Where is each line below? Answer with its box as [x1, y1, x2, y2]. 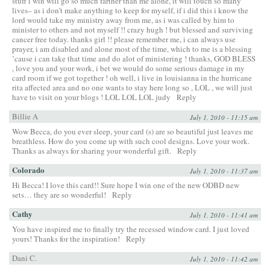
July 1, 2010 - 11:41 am [190, 210, 258, 219]
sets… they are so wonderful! [12, 189, 106, 200]
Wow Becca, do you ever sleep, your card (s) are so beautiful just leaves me [12, 125, 253, 137]
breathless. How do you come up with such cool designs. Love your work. [12, 135, 250, 146]
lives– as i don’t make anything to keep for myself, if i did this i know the [12, 4, 248, 16]
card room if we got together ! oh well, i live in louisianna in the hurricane [12, 72, 252, 83]
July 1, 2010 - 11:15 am [190, 112, 258, 122]
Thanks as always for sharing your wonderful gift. [12, 145, 171, 156]
